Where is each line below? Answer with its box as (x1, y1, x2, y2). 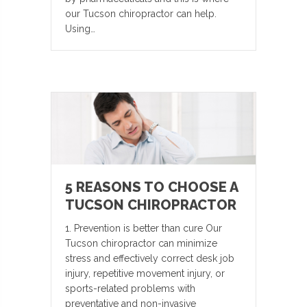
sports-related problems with (65, 282, 195, 294)
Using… (65, 23, 95, 35)
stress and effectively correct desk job (65, 252, 234, 264)
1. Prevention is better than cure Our (65, 222, 222, 234)
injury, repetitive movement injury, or (65, 267, 225, 279)
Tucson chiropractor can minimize (65, 237, 217, 249)
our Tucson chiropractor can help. (65, 8, 217, 20)
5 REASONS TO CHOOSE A (65, 178, 238, 195)
